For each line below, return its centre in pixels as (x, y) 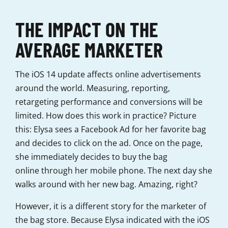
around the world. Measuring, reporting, (93, 88)
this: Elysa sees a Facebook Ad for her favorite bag (111, 130)
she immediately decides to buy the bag (91, 157)
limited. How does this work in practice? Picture (106, 116)
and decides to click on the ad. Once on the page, (109, 143)
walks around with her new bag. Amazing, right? (106, 184)
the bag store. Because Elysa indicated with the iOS (112, 220)
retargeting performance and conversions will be (109, 102)
